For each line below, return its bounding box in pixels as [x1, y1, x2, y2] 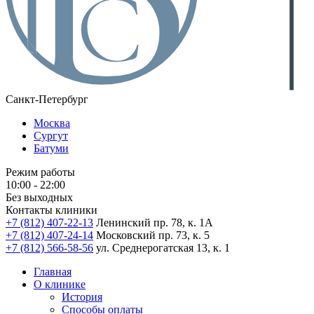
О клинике [34, 278, 86, 291]
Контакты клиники [6, 204, 97, 217]
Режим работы [6, 166, 75, 179]
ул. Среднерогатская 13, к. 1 [96, 242, 230, 254]
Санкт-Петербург [6, 93, 88, 106]
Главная [34, 266, 71, 278]
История [62, 291, 102, 303]
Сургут [34, 130, 68, 142]
